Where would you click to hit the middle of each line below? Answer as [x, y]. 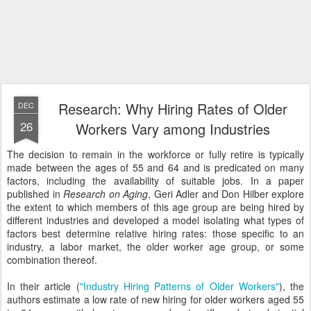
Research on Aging [106, 194]
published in [35, 194]
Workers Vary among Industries [173, 129]
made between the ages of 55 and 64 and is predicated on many [155, 167]
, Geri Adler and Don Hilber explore [226, 194]
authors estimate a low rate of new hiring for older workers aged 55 [155, 299]
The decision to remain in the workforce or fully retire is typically [155, 154]
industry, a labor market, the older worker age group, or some [155, 246]
